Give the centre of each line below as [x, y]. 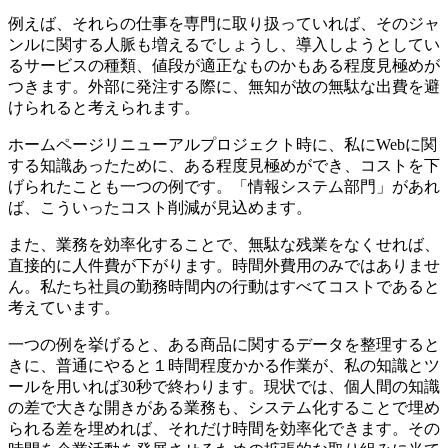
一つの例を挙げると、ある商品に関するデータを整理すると [224, 344]
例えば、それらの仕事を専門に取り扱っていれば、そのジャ [224, 23]
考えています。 [64, 307]
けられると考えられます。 [104, 107]
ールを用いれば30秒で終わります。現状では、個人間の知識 [224, 386]
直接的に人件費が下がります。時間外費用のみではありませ [224, 265]
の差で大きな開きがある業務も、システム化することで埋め [224, 407]
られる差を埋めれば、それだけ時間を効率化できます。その [224, 428]
